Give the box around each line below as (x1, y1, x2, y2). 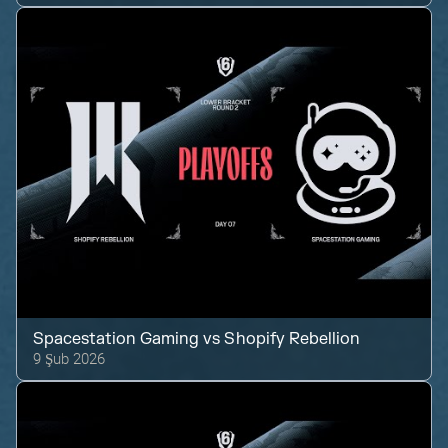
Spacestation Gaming (33, 329, 200, 350)
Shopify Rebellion (224, 329, 360, 350)
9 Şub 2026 (33, 348, 106, 369)
